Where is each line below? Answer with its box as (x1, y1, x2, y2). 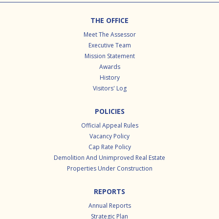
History (99, 73, 120, 82)
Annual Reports (88, 201, 131, 210)
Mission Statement (84, 52, 135, 61)
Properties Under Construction (66, 164, 153, 173)
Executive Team (88, 41, 131, 50)
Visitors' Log (92, 84, 127, 93)
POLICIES (94, 107, 125, 116)
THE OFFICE (90, 16, 129, 25)
